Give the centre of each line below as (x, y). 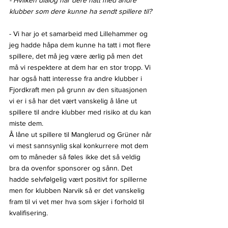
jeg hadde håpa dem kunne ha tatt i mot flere (81, 45)
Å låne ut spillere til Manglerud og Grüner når (81, 134)
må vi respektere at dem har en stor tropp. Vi (81, 67)
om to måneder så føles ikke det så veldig (76, 156)
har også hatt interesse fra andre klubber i (77, 78)
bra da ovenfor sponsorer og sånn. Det (72, 168)
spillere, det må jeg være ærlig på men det (77, 56)
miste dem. (26, 123)
